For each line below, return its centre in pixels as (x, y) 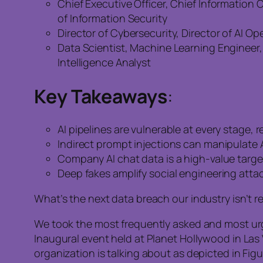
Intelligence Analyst (104, 62)
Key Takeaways (101, 96)
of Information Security (112, 18)
